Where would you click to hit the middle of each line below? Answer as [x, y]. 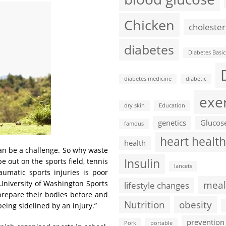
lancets [183, 166]
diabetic [196, 79]
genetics [172, 123]
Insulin [142, 164]
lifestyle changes [157, 185]
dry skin [134, 105]
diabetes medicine [148, 79]
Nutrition [145, 205]
